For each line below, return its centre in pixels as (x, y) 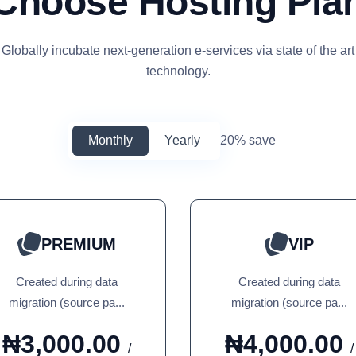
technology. (178, 71)
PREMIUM (79, 244)
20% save (248, 140)
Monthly (110, 140)
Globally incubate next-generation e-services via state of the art (178, 50)
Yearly (182, 140)
